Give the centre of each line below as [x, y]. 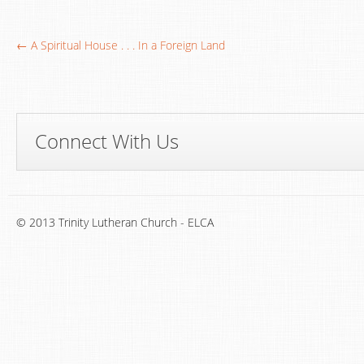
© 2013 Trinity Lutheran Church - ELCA [115, 222]
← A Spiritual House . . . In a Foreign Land [121, 45]
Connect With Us [106, 141]
